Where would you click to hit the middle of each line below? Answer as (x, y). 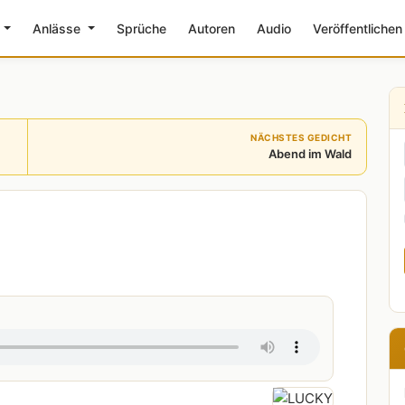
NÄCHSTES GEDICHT (301, 137)
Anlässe (58, 28)
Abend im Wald (310, 154)
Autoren (211, 28)
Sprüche (141, 28)
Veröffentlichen (357, 28)
